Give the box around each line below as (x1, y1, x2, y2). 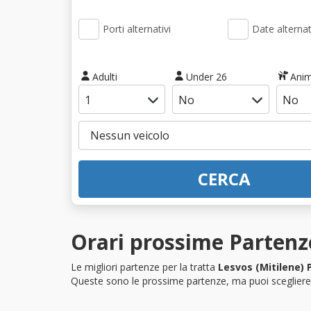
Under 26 (185, 69, 227, 83)
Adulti (92, 69, 117, 83)
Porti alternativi (103, 22, 171, 35)
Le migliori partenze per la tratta (71, 260, 218, 274)
